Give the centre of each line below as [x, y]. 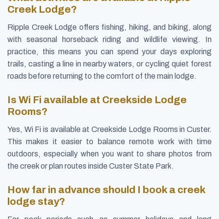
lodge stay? [36, 202]
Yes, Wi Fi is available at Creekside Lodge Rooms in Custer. [109, 129]
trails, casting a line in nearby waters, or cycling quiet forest [109, 64]
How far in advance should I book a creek [106, 190]
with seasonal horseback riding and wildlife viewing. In [109, 39]
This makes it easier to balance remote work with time [109, 141]
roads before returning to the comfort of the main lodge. [102, 76]
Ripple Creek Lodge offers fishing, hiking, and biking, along [109, 27]
